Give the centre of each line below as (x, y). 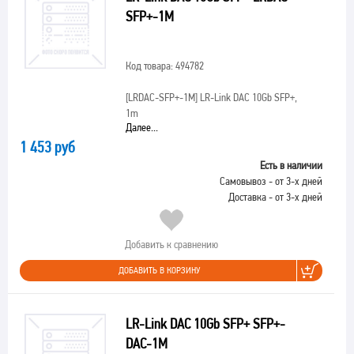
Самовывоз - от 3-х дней (271, 181)
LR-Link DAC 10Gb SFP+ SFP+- (205, 324)
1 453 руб (47, 147)
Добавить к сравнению (171, 244)
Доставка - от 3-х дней (275, 197)
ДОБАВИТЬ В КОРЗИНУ (159, 270)
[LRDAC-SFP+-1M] (161, 97)
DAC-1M (146, 343)
